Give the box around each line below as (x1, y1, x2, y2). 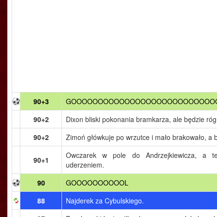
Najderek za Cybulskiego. (66, 196, 144, 205)
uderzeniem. (66, 160, 104, 170)
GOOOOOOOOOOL (66, 178, 128, 187)
